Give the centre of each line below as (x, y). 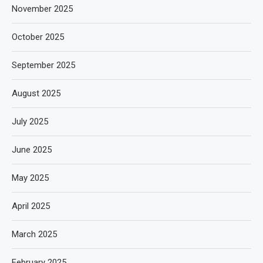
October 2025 (38, 37)
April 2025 (31, 206)
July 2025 (30, 121)
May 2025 (30, 178)
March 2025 (34, 234)
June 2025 (32, 149)
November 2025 (42, 9)
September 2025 (43, 65)
